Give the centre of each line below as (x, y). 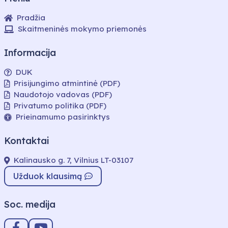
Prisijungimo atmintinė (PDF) (67, 83)
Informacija (30, 53)
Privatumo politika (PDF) (60, 106)
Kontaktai (26, 141)
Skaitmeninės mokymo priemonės (82, 29)
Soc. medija (30, 204)
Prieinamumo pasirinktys (63, 117)
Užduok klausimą (49, 176)
